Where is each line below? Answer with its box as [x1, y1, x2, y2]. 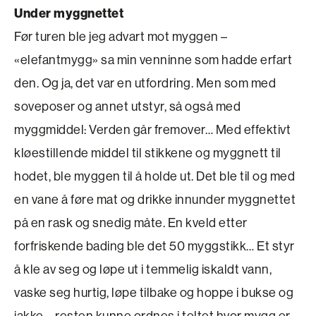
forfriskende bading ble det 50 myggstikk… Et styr [14, 237, 295, 254]
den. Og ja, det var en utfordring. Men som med [14, 74, 276, 91]
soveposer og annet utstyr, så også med [14, 97, 241, 114]
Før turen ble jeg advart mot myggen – [14, 28, 228, 44]
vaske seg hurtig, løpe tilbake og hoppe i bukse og [14, 284, 293, 300]
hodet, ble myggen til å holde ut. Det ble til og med [14, 167, 295, 184]
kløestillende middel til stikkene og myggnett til [14, 144, 281, 161]
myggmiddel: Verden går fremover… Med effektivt [14, 121, 291, 138]
